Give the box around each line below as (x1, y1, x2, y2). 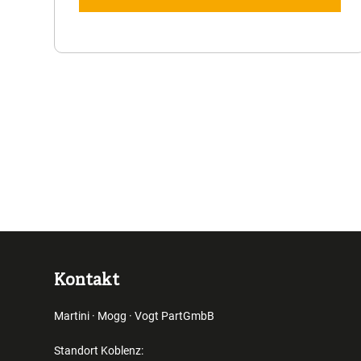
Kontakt (54, 271, 120, 291)
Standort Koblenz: (54, 344, 149, 357)
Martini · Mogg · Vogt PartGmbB (54, 309, 215, 322)
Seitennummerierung (54, 114, 206, 131)
